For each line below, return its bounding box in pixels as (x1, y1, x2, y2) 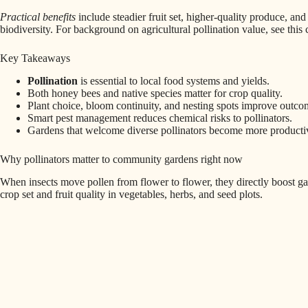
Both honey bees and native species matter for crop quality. (27, 87, 283, 99)
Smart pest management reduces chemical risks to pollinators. (27, 111, 292, 124)
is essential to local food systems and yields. (78, 74, 269, 87)
